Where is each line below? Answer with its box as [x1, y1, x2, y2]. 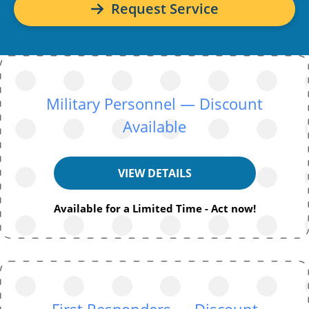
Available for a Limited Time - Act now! [53, 201, 256, 215]
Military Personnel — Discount [46, 92, 263, 114]
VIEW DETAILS [117, 165, 192, 181]
